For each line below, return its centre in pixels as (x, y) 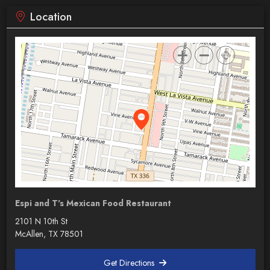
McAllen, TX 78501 (49, 234)
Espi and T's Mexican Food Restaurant (93, 203)
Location (51, 17)
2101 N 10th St (41, 221)
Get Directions (130, 262)
